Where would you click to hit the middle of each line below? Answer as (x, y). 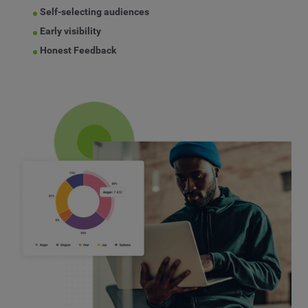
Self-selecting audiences (95, 12)
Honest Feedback (78, 51)
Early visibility (71, 31)
